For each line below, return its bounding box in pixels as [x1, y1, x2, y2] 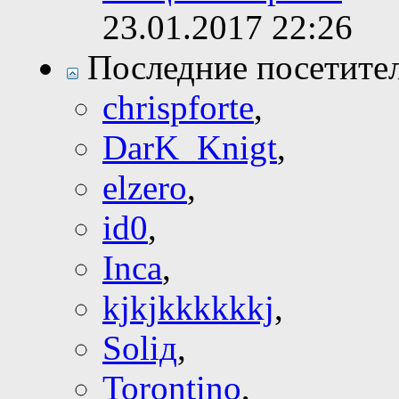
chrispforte [102, 88, 254, 127]
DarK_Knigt [102, 128, 277, 167]
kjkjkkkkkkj [102, 289, 274, 328]
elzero [102, 168, 187, 208]
